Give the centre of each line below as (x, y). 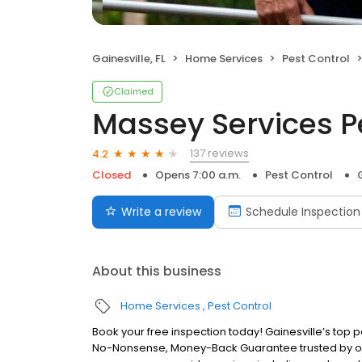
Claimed (134, 91)
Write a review (161, 212)
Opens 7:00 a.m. (198, 175)
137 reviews (219, 153)
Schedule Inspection (303, 212)
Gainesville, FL (129, 59)
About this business (157, 271)
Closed (112, 175)
